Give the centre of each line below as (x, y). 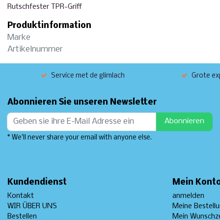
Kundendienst (37, 182)
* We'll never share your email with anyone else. (80, 137)
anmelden (188, 196)
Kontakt (21, 196)
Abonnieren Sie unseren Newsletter (82, 102)
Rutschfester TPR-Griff (45, 7)
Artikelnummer (35, 49)
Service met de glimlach (88, 76)
